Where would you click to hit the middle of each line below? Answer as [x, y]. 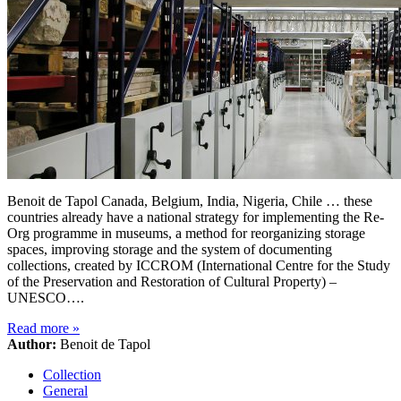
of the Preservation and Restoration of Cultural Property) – [172, 281]
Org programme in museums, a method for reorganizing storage [186, 233]
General [65, 390]
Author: [32, 344]
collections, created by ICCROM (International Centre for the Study [199, 265]
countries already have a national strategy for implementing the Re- [196, 217]
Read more [40, 328]
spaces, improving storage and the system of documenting [170, 249]
